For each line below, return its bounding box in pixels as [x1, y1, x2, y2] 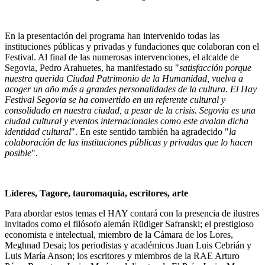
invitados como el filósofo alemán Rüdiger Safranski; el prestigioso [5, 219, 254, 229]
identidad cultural [5, 127, 71, 137]
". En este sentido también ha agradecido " [71, 127, 229, 137]
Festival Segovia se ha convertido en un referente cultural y [5, 95, 225, 105]
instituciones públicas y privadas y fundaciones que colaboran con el [5, 41, 259, 51]
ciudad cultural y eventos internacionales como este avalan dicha [5, 116, 248, 126]
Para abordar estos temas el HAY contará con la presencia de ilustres [5, 208, 259, 218]
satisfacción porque [179, 63, 251, 73]
